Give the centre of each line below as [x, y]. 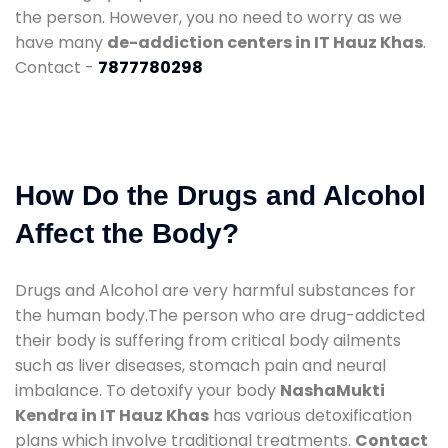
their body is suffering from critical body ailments [208, 340]
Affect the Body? [127, 233]
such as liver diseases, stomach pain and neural [200, 365]
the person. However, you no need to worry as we [208, 17]
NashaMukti [332, 390]
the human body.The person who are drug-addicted [220, 315]
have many [61, 42]
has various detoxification [310, 415]
